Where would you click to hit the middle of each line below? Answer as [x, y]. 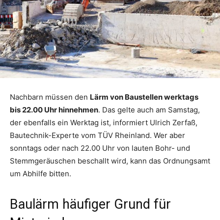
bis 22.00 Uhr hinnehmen [54, 110]
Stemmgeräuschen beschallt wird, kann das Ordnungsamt [110, 161]
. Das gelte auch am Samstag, [149, 110]
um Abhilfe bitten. [41, 173]
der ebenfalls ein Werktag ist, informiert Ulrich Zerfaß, [104, 122]
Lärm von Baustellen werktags [144, 97]
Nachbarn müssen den [50, 97]
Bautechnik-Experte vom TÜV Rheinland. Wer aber [97, 135]
